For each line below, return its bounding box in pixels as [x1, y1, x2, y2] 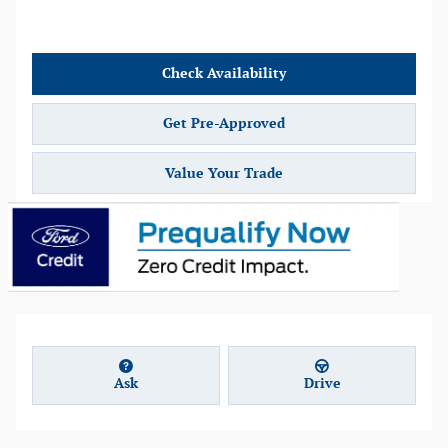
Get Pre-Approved [163, 114, 285, 132]
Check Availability [162, 65, 286, 83]
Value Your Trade [165, 164, 283, 182]
